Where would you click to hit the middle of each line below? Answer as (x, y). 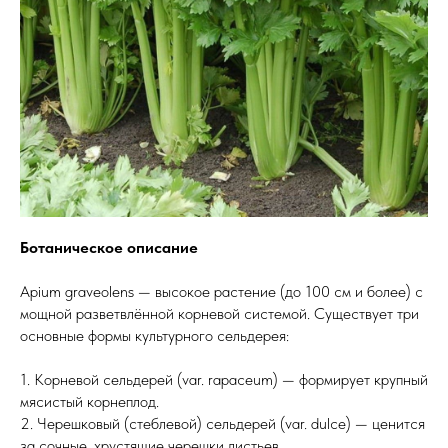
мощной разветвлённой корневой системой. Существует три (219, 313)
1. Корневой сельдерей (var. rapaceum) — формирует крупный (224, 379)
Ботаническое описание (109, 247)
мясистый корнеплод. (89, 401)
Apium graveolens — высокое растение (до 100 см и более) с (221, 291)
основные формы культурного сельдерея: (154, 335)
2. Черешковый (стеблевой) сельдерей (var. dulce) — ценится (222, 423)
